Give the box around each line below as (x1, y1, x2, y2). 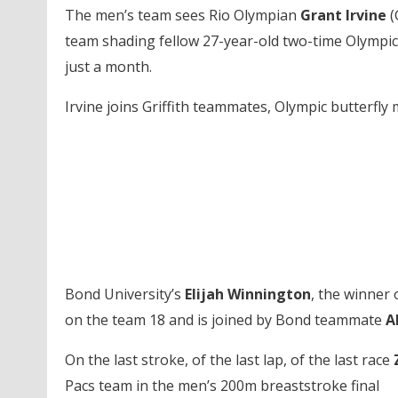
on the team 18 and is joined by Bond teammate (64, 309, 386, 330)
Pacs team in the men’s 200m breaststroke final (64, 375, 379, 395)
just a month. (64, 56, 152, 76)
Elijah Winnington (184, 283, 311, 304)
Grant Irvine (299, 4, 386, 25)
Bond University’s (64, 283, 185, 304)
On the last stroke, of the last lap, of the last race (64, 349, 394, 370)
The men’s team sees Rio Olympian (64, 4, 300, 25)
